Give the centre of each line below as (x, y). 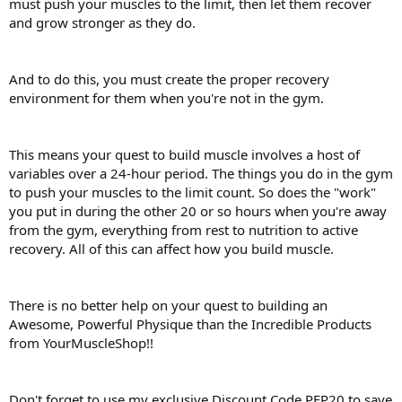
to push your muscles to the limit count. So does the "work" (192, 192)
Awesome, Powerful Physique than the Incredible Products (190, 324)
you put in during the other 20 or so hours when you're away (198, 211)
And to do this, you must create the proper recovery (169, 79)
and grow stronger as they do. (102, 23)
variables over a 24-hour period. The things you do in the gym (201, 174)
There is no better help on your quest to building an (168, 306)
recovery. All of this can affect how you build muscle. (171, 249)
